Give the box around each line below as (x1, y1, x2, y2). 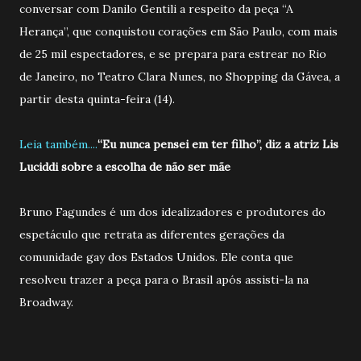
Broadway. (19, 294, 73, 309)
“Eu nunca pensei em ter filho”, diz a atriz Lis (98, 136, 338, 151)
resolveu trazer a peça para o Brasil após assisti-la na (19, 272, 309, 287)
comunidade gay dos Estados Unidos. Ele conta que (19, 249, 293, 264)
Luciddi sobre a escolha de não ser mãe (19, 159, 230, 174)
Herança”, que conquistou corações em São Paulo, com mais (19, 23, 338, 39)
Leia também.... (19, 136, 98, 151)
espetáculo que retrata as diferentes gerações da (19, 226, 284, 242)
